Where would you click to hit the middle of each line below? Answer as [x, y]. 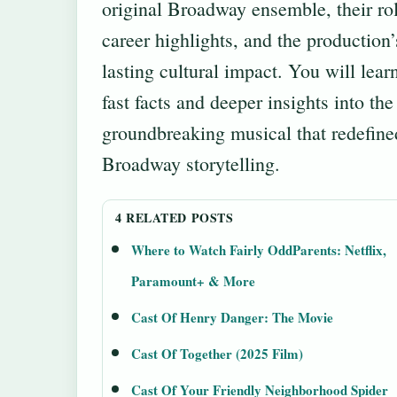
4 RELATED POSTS [175, 218]
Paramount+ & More [193, 281]
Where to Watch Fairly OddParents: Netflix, [259, 250]
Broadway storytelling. [191, 164]
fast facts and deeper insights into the [248, 102]
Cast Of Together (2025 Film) [217, 354]
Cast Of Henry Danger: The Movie [232, 318]
